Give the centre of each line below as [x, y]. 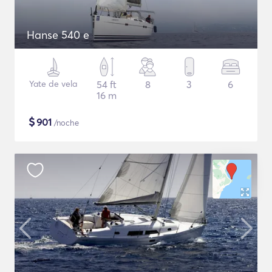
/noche [65, 123]
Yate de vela [53, 84]
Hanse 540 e [58, 35]
